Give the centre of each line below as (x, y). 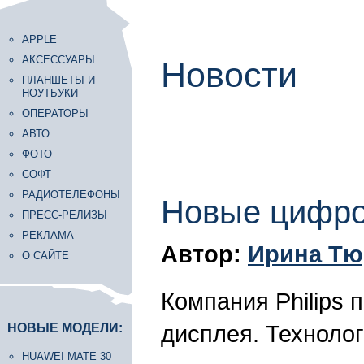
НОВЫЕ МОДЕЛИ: (65, 328)
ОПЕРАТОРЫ (55, 113)
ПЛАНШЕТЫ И (58, 80)
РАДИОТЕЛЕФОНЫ (71, 195)
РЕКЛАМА (48, 235)
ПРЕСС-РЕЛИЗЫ (65, 215)
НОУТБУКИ (50, 93)
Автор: (204, 254)
